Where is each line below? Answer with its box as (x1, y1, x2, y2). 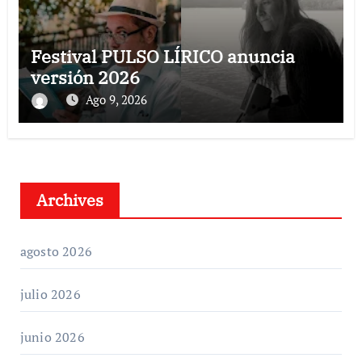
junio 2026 (19, 327, 85, 346)
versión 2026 (30, 65, 140, 89)
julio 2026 (19, 284, 81, 303)
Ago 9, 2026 (85, 90, 147, 107)
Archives (36, 188, 103, 211)
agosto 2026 (19, 242, 92, 260)
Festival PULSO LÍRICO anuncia (30, 44, 295, 68)
